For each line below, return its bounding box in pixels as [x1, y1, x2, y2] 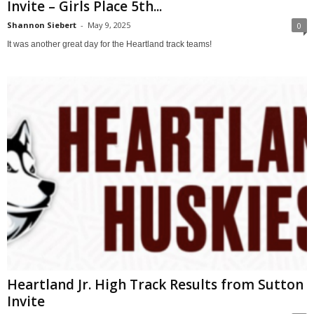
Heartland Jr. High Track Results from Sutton [7, 275, 303, 294]
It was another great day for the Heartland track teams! [7, 39, 212, 49]
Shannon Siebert [7, 19, 76, 30]
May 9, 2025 [88, 19, 130, 30]
